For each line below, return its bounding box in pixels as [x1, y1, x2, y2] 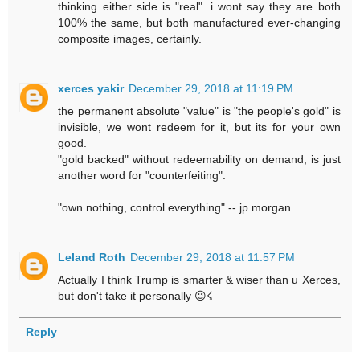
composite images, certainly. [58, 32, 202, 46]
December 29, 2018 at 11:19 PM [129, 82, 294, 96]
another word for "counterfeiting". [58, 169, 227, 182]
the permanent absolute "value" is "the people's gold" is [58, 104, 341, 118]
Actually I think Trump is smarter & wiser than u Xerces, [58, 273, 341, 287]
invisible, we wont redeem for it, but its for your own [58, 121, 341, 134]
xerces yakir [58, 82, 125, 96]
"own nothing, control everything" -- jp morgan [58, 201, 292, 215]
